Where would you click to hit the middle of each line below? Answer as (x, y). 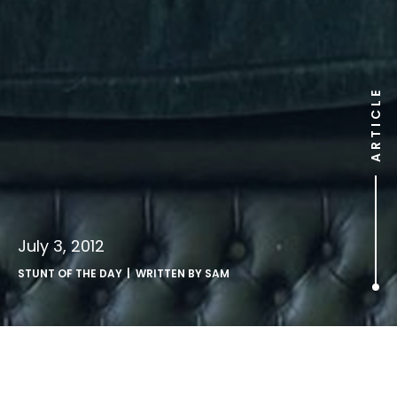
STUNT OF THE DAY (70, 273)
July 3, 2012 (61, 246)
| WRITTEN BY (166, 273)
